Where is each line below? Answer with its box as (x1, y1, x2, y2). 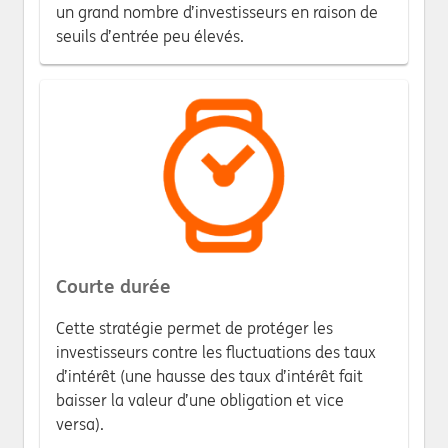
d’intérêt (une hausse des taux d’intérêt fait (56, 365, 363, 386)
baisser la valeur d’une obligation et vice (56, 389, 344, 410)
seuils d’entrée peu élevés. (56, 25, 244, 46)
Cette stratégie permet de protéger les (56, 317, 333, 338)
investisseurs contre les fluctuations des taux (56, 341, 376, 362)
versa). (56, 413, 104, 434)
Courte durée (56, 273, 171, 298)
